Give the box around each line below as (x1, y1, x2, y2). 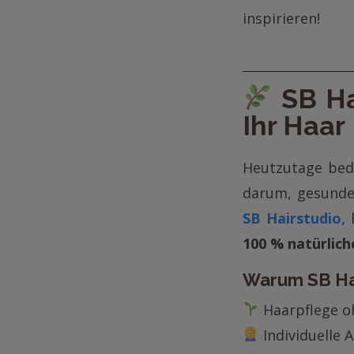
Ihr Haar (243, 109, 345, 141)
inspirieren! (243, 9, 320, 28)
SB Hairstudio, (243, 208, 352, 228)
